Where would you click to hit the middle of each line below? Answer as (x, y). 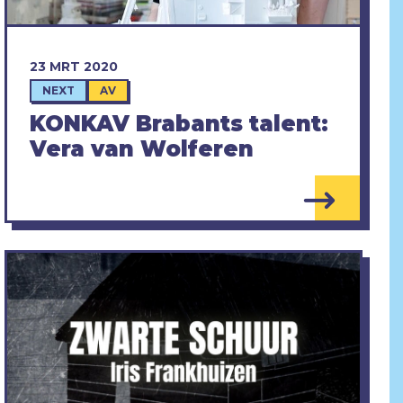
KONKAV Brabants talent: (179, 123)
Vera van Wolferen (141, 148)
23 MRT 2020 (73, 66)
